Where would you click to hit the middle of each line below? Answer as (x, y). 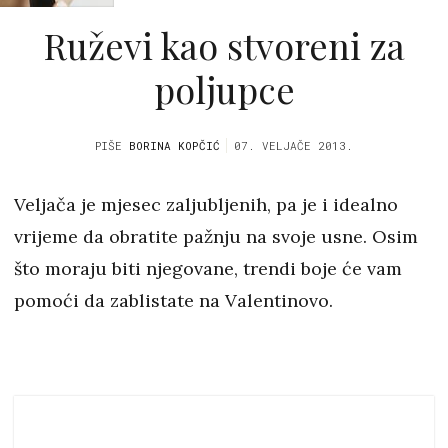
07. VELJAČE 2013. (293, 146)
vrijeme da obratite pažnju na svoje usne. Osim (216, 237)
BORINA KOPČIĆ (174, 146)
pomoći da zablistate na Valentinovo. (173, 301)
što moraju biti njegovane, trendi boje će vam (208, 269)
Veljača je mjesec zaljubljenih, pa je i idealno (206, 205)
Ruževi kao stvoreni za (224, 44)
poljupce (224, 88)
